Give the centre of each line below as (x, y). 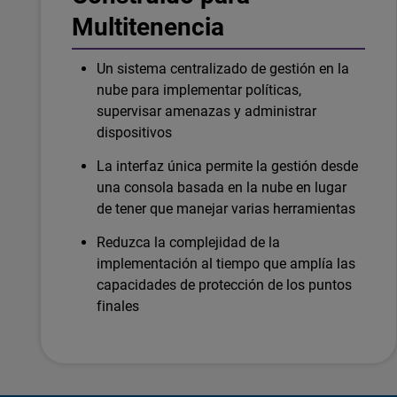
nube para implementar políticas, (199, 90)
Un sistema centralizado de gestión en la (223, 68)
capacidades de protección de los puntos (224, 284)
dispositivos (134, 132)
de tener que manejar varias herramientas (226, 208)
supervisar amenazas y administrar (206, 111)
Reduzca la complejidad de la (188, 242)
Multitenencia (148, 27)
